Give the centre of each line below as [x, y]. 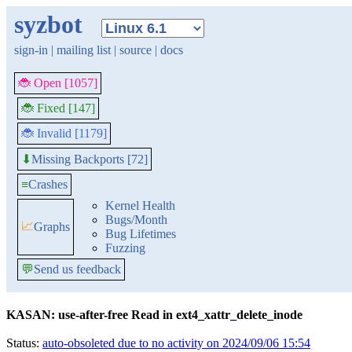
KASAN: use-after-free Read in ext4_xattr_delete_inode [154, 315]
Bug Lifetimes [141, 234]
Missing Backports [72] [90, 159]
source [136, 50]
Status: [24, 343]
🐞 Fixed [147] [58, 108]
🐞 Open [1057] [58, 83]
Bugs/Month [136, 220]
